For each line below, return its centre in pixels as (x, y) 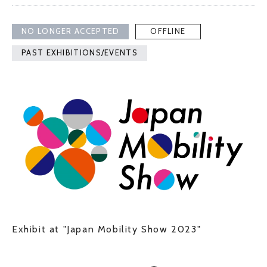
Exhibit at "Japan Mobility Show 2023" (107, 229)
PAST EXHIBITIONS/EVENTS (80, 52)
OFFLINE (168, 31)
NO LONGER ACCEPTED (71, 31)
